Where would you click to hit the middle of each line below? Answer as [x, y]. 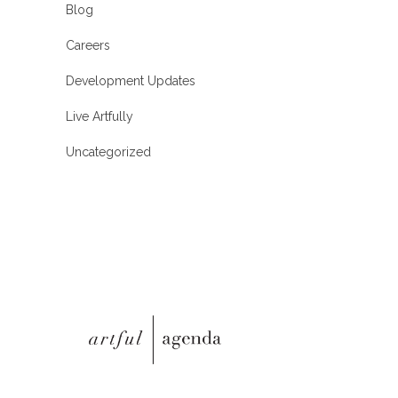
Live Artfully [99, 117]
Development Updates [131, 81]
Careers [88, 46]
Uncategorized [108, 152]
